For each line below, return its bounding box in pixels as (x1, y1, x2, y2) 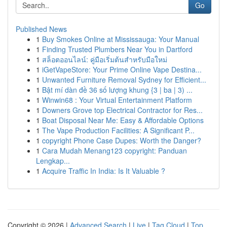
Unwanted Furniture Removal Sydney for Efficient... (42, 74, 206, 85)
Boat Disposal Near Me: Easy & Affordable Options (42, 115, 204, 125)
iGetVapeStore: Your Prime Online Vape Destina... (42, 64, 202, 74)
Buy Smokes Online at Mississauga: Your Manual (42, 34, 199, 44)
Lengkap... (36, 156, 70, 166)
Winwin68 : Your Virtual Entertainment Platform (42, 95, 192, 105)
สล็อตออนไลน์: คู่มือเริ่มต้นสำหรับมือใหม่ (42, 54, 167, 64)
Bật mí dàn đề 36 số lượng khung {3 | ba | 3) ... (42, 85, 193, 95)
